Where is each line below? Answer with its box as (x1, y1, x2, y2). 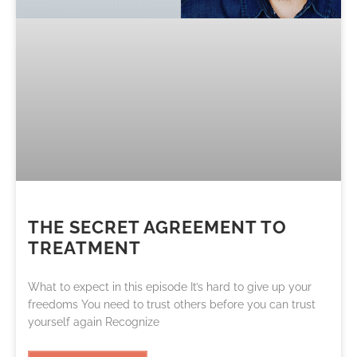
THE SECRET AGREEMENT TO (28, 216, 287, 237)
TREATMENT (28, 237, 141, 258)
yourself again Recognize (28, 315, 159, 328)
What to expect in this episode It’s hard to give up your (28, 280, 312, 293)
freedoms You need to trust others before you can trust (28, 297, 316, 311)
